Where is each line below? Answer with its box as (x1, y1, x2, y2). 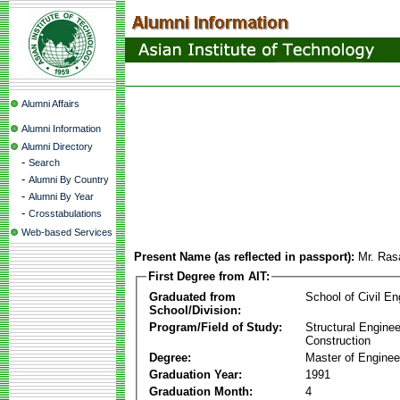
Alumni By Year (29, 191, 94, 202)
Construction (305, 333, 371, 347)
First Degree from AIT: (148, 270, 270, 283)
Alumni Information (21, 123, 101, 134)
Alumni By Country (29, 174, 109, 185)
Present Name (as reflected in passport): (134, 250, 354, 263)
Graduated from (149, 289, 236, 304)
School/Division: (149, 303, 241, 317)
